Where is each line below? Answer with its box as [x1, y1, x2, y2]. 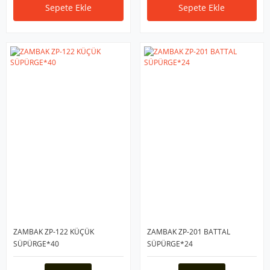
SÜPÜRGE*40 [13, 239, 59, 250]
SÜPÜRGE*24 [146, 239, 193, 250]
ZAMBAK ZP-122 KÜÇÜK [13, 227, 94, 237]
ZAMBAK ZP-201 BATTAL [146, 227, 230, 237]
